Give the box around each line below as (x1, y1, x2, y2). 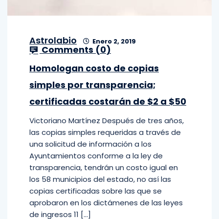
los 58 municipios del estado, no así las (29, 174, 171, 184)
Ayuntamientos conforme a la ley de (29, 151, 163, 161)
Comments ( (40, 44, 100, 56)
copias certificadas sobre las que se (29, 186, 162, 196)
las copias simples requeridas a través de (29, 127, 181, 137)
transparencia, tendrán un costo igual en (29, 162, 178, 173)
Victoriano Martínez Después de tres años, (29, 115, 184, 126)
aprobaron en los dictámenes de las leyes (29, 197, 183, 208)
